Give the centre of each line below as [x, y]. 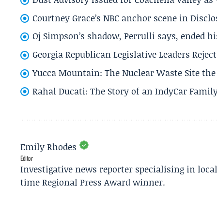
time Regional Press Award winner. [93, 182]
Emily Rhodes [48, 147]
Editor [27, 158]
